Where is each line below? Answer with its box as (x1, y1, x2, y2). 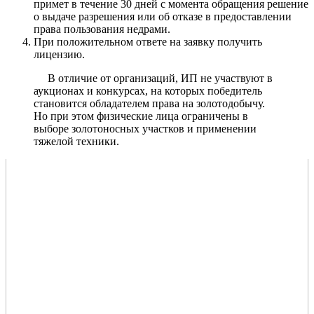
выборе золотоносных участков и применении (34, 123, 257, 135)
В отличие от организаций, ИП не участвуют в (34, 72, 273, 85)
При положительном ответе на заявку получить (34, 36, 262, 48)
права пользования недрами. (34, 23, 170, 36)
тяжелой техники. (34, 135, 119, 148)
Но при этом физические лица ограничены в (34, 110, 248, 123)
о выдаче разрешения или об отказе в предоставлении (34, 11, 292, 23)
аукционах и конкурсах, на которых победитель (34, 85, 262, 97)
